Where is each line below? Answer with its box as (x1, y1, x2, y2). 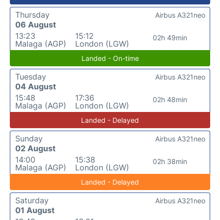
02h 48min (152, 95, 187, 104)
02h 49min (152, 33, 187, 42)
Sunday (15, 134, 43, 143)
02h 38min (152, 157, 187, 165)
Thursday (15, 10, 50, 20)
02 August (15, 143, 55, 153)
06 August (15, 20, 56, 29)
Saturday (15, 195, 49, 205)
